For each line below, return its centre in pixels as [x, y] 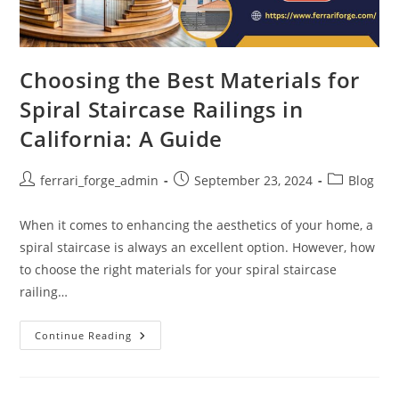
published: [205, 198]
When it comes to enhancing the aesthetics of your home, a [197, 224]
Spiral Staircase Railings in [162, 109]
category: [354, 198]
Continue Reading [84, 335]
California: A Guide [121, 138]
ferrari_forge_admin [100, 180]
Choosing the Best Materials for [190, 79]
